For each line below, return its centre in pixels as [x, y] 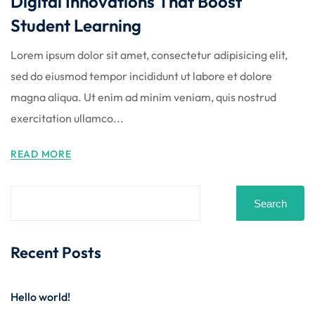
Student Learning [76, 26]
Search [270, 203]
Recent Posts [56, 253]
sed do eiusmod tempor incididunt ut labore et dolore [141, 76]
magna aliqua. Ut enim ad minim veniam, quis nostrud [143, 97]
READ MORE [41, 154]
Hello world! [40, 297]
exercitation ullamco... [67, 118]
